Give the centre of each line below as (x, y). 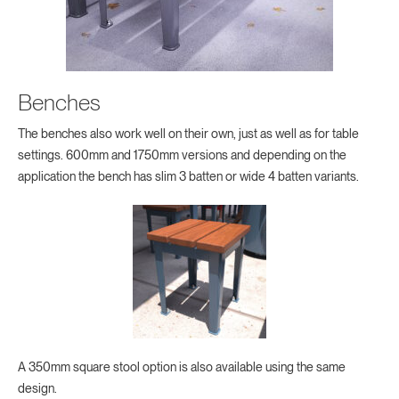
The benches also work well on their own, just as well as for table (188, 134)
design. (37, 389)
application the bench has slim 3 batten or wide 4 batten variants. (190, 177)
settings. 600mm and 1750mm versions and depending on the (182, 155)
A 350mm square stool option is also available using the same (182, 367)
